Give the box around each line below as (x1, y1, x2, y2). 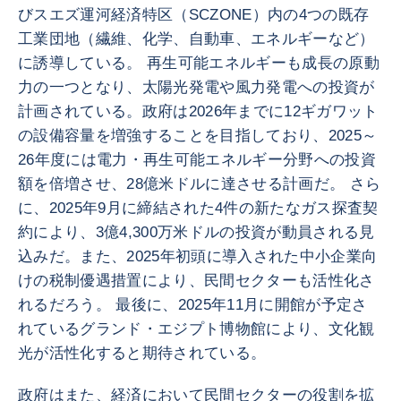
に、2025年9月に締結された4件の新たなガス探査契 (18, 200, 379, 217)
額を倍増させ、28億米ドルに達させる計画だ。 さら (18, 175, 381, 192)
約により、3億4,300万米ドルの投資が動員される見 (18, 224, 375, 241)
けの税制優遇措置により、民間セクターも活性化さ (18, 272, 375, 289)
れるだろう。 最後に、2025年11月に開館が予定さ (18, 296, 368, 313)
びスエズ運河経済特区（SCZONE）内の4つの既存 (18, 6, 370, 23)
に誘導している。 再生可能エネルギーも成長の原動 (18, 55, 380, 72)
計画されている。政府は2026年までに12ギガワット (18, 103, 379, 120)
